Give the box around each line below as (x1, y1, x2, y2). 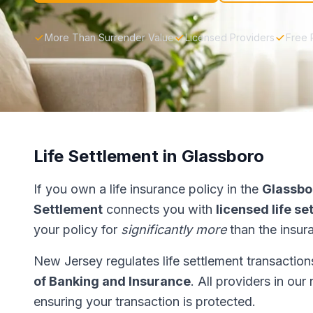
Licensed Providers (185, 31, 275, 43)
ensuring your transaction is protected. (34, 294, 256, 309)
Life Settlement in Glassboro (34, 146, 264, 166)
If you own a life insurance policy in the (34, 182, 262, 196)
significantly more (121, 222, 226, 237)
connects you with (103, 202, 216, 217)
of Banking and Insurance (34, 274, 191, 289)
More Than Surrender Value (45, 31, 174, 43)
